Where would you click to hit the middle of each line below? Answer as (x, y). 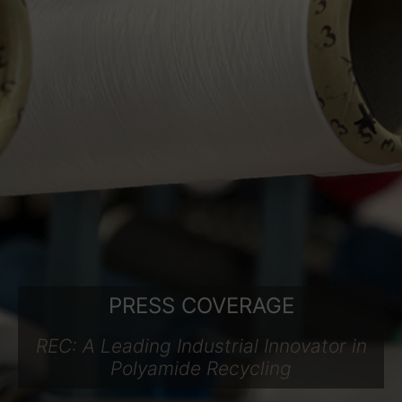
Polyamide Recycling (201, 368)
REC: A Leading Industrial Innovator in (201, 346)
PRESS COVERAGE (201, 305)
